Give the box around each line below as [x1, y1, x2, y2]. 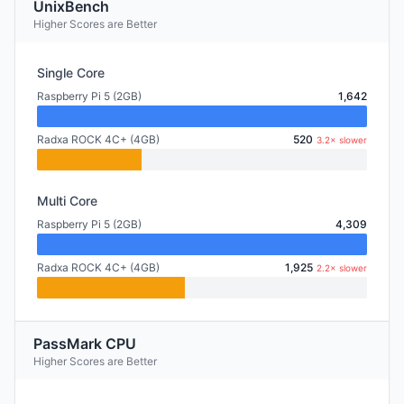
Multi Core [37, 193, 97, 208]
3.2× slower [317, 134, 367, 145]
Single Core [37, 65, 105, 80]
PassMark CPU [33, 335, 136, 353]
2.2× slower [317, 262, 367, 273]
